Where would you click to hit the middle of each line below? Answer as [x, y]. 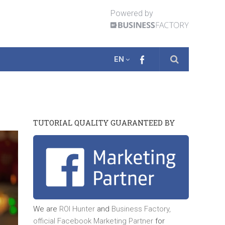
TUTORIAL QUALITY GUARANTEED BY [104, 123]
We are [46, 209]
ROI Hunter [77, 209]
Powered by [132, 13]
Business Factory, [141, 209]
